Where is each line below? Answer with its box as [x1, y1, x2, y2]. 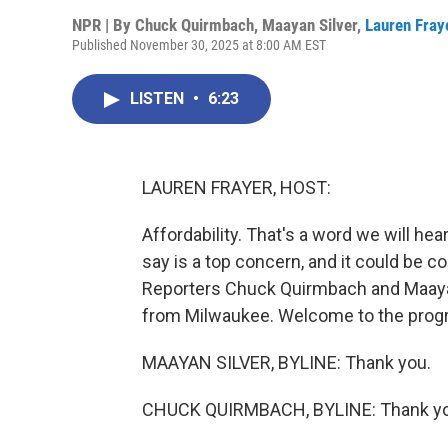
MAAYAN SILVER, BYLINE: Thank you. [142, 352, 431, 373]
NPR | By [72, 15, 135, 35]
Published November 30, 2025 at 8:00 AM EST [72, 37, 326, 53]
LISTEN [130, 89, 188, 108]
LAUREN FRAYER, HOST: [142, 177, 331, 198]
